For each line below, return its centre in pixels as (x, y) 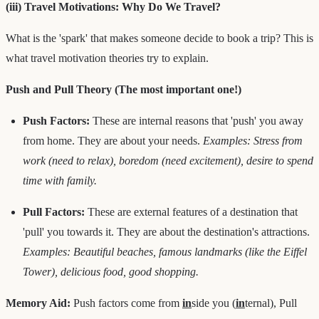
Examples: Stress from (253, 140)
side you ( (214, 303)
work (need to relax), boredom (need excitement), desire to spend (168, 160)
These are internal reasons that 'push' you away (197, 120)
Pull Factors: (54, 211)
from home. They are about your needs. (113, 140)
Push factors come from (126, 303)
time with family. (60, 180)
